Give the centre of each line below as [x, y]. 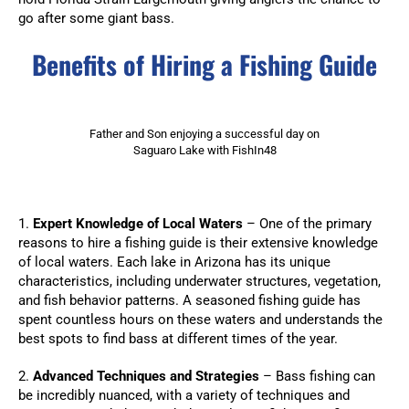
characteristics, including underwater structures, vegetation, [199, 282]
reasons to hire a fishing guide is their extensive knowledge [198, 243]
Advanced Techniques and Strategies [146, 377]
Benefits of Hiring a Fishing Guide [204, 65]
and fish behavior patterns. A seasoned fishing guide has [189, 301]
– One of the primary [307, 224]
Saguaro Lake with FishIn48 [204, 151]
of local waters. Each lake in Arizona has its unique [174, 262]
